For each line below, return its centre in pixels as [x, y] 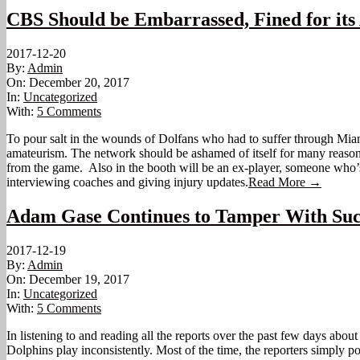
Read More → [285, 182]
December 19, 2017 [79, 279]
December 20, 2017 [79, 83]
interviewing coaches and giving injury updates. [127, 182]
